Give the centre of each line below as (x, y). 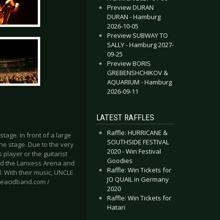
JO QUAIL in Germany (138, 179)
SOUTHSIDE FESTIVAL (138, 142)
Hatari (116, 207)
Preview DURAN (130, 7)
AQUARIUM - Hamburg (139, 82)
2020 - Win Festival (134, 151)
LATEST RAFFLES (125, 117)
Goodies (120, 161)
